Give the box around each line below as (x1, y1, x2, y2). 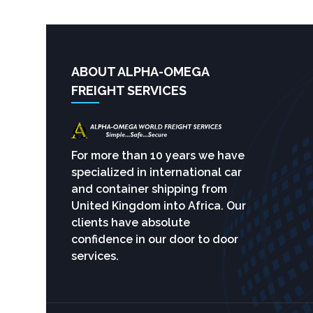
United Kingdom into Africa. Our (71, 199, 246, 212)
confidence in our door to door (71, 233, 238, 246)
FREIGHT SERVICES (71, 83, 187, 98)
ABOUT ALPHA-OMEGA (71, 64, 209, 79)
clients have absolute (71, 216, 190, 229)
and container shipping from (71, 182, 227, 196)
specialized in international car (71, 166, 242, 179)
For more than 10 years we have (71, 149, 245, 162)
